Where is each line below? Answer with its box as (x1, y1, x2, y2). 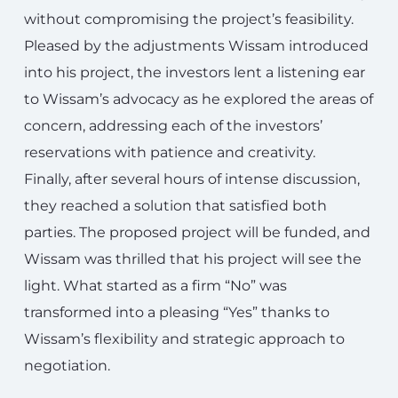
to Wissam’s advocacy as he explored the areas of (24, 91, 373, 107)
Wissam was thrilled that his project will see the (24, 251, 362, 267)
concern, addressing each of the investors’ (24, 117, 322, 134)
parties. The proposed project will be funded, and (24, 224, 370, 241)
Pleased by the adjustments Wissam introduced (24, 37, 369, 54)
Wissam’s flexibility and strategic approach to (24, 330, 345, 347)
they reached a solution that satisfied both (24, 197, 327, 214)
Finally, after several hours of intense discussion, (24, 171, 360, 187)
